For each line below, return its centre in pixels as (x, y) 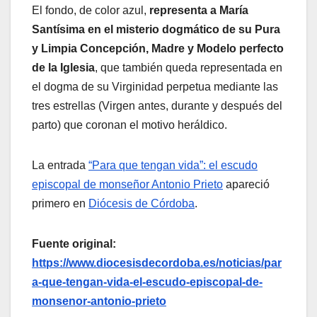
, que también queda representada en (189, 68)
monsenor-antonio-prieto (99, 301)
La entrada (60, 166)
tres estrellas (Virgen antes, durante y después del (157, 106)
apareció (246, 185)
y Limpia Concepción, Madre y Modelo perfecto (158, 49)
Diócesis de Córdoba (142, 204)
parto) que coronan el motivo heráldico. (129, 125)
